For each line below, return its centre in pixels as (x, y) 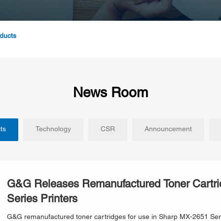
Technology (53, 129)
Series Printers (42, 200)
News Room (110, 94)
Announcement (168, 129)
